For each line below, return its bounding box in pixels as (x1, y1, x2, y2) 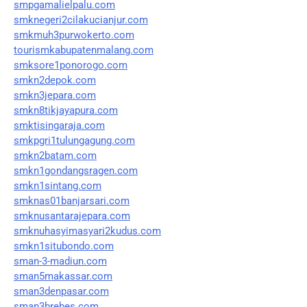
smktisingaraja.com (14, 119, 105, 132)
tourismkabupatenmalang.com (14, 43, 153, 56)
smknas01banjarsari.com (14, 194, 130, 207)
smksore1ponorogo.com (14, 58, 127, 71)
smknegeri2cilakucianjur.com (14, 13, 148, 26)
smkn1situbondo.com (14, 239, 114, 252)
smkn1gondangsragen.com (14, 164, 138, 177)
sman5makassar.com (14, 269, 112, 282)
